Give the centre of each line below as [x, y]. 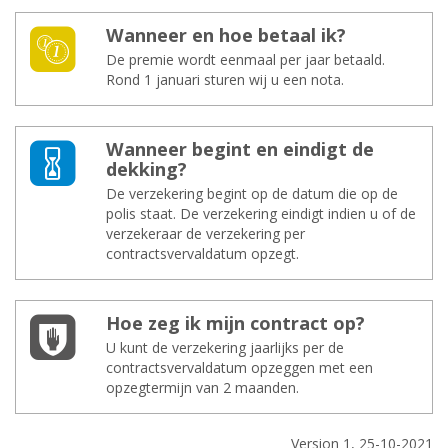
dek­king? [146, 169]
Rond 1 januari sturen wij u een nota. [225, 79]
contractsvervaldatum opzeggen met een [239, 367]
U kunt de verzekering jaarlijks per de [225, 347]
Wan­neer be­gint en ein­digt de [240, 149]
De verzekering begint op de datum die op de [252, 193]
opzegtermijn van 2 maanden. [202, 387]
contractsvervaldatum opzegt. [202, 253]
